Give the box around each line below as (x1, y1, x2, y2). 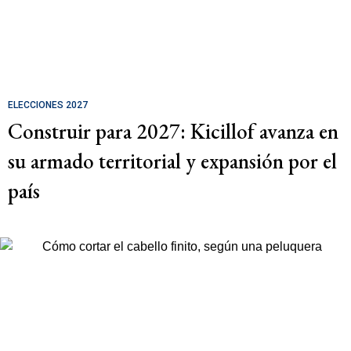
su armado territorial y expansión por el (8, 147, 337, 175)
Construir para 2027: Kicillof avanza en (8, 117, 338, 145)
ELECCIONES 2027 (8, 99, 88, 110)
